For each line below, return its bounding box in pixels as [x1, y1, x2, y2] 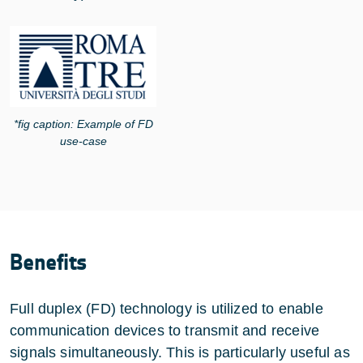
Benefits [10, 249, 88, 277]
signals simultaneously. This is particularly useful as [10, 344, 350, 361]
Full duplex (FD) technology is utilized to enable [10, 301, 323, 318]
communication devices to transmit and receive [10, 322, 320, 340]
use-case [59, 135, 107, 148]
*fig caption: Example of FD [13, 117, 153, 131]
